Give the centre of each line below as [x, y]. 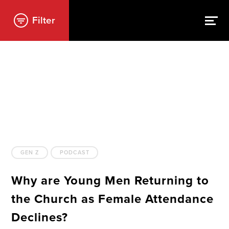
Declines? [40, 217]
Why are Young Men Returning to [110, 180]
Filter [44, 20]
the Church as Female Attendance [113, 199]
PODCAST [75, 152]
